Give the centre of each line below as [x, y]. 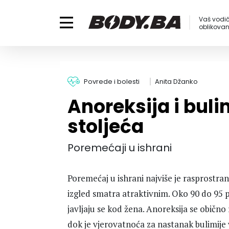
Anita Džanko [176, 82]
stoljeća [106, 127]
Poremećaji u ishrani [120, 148]
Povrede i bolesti [112, 82]
